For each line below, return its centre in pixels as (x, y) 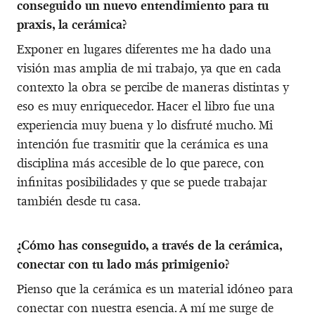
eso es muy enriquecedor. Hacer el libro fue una (146, 106)
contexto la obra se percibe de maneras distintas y (153, 87)
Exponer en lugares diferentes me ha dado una (144, 49)
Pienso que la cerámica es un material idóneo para (155, 289)
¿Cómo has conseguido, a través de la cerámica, (149, 245)
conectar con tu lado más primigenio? (123, 264)
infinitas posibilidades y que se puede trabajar (142, 182)
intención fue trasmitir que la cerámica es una (143, 144)
